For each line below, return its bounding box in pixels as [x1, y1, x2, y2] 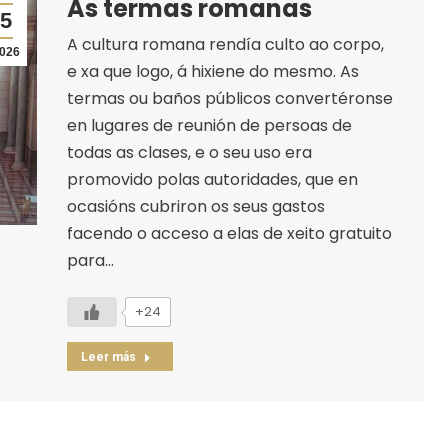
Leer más [80, 349, 136, 364]
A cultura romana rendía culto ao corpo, [66, 32, 384, 56]
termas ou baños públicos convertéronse [66, 86, 393, 110]
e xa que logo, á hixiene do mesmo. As [66, 59, 359, 83]
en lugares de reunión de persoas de [66, 113, 352, 137]
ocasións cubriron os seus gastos [66, 194, 325, 218]
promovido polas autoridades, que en [66, 167, 358, 191]
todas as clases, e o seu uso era [66, 140, 312, 164]
